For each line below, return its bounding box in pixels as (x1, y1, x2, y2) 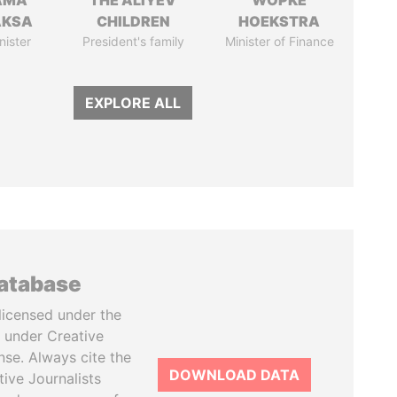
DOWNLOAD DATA (169, 366, 300, 384)
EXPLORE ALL (85, 94, 182, 112)
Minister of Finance (224, 34, 334, 49)
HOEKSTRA (238, 12, 321, 30)
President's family (82, 34, 184, 49)
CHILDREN (96, 12, 170, 30)
